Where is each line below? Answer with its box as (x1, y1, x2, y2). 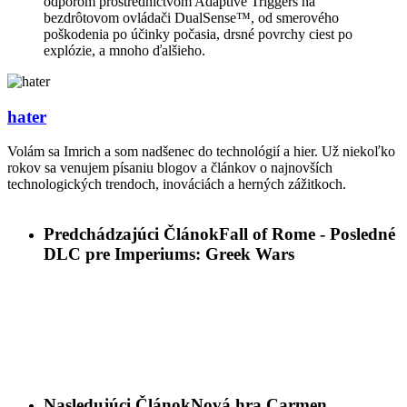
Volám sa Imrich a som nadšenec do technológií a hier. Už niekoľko (7, 144, 395, 160)
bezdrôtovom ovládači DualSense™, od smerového (44, 9, 339, 25)
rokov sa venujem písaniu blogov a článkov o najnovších (7, 160, 333, 176)
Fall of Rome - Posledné (219, 224, 395, 244)
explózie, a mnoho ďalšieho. (44, 42, 205, 58)
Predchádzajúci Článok (44, 224, 219, 244)
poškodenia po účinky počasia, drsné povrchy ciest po (44, 25, 352, 42)
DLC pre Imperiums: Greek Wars (44, 244, 294, 264)
